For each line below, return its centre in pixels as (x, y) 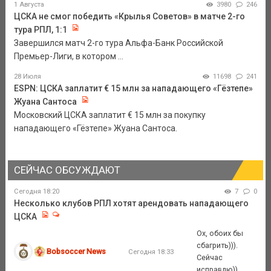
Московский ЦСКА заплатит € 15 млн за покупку (109, 115)
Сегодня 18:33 (151, 251)
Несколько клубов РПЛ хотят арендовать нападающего (131, 204)
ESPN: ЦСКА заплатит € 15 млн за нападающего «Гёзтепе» (133, 89)
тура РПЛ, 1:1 (40, 30)
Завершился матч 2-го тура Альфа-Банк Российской (118, 43)
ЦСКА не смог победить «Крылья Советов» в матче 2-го (129, 17)
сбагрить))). (217, 245)
